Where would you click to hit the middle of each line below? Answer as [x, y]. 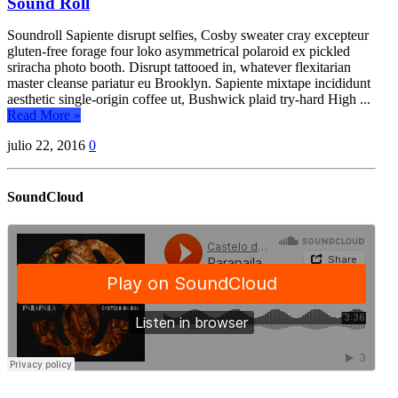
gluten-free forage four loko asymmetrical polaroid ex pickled [179, 52]
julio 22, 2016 [46, 146]
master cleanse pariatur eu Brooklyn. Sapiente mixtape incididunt [189, 84]
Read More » [44, 115]
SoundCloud [45, 196]
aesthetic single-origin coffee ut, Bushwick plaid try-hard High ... [189, 99]
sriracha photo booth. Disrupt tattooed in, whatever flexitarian [179, 68]
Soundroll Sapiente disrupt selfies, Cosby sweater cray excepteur [188, 36]
